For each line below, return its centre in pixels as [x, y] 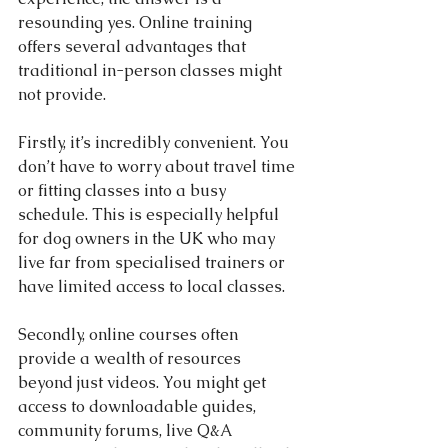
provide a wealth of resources [131, 358]
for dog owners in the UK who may [148, 238]
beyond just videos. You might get [144, 382]
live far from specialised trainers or [153, 262]
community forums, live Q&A [126, 430]
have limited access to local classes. [151, 286]
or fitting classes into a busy [124, 190]
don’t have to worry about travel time [158, 166]
